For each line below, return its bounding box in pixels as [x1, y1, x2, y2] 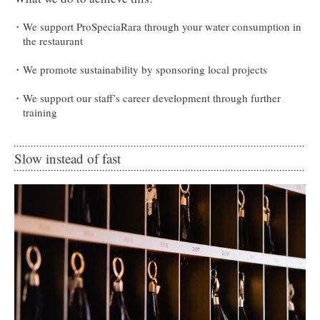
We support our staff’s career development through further [23, 91, 281, 106]
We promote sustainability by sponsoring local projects [23, 62, 267, 77]
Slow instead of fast [14, 149, 121, 168]
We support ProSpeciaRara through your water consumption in [23, 19, 301, 34]
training [23, 105, 57, 120]
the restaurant [23, 34, 83, 49]
